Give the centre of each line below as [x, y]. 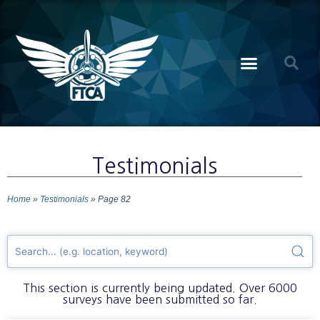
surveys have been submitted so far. [160, 299]
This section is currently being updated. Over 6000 [160, 287]
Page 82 [114, 199]
